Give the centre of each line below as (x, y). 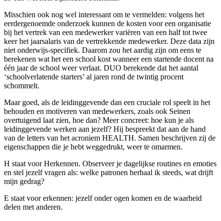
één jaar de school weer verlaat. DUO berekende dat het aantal (101, 68)
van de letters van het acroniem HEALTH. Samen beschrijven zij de (110, 138)
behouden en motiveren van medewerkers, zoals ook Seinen (97, 111)
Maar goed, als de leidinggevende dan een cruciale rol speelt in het (107, 103)
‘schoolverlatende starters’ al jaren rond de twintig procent (94, 77)
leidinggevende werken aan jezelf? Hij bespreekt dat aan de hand (105, 129)
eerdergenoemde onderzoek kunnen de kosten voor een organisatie (108, 24)
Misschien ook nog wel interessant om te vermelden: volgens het (104, 15)
